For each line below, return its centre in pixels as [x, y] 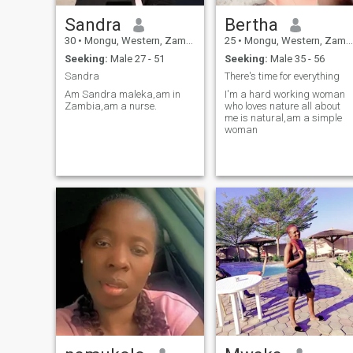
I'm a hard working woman [284, 94]
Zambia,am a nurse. [110, 106]
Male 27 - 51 [136, 58]
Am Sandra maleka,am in [122, 94]
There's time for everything [282, 76]
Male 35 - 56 [296, 58]
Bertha [251, 25]
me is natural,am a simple [283, 117]
